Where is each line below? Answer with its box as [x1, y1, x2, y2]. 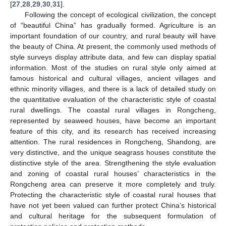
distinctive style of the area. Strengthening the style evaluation [10, 158, 216, 167]
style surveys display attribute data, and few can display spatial [10, 52, 216, 61]
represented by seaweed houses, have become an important [10, 116, 216, 125]
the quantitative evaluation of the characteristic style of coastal [10, 95, 216, 103]
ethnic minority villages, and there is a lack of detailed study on [10, 84, 216, 93]
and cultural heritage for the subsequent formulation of [10, 211, 216, 220]
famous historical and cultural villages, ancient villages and [10, 74, 216, 82]
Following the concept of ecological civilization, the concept [24, 10, 216, 19]
